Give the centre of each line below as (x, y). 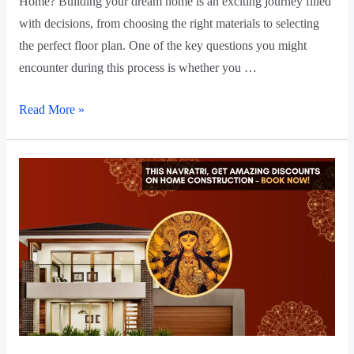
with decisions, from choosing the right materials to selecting (169, 23)
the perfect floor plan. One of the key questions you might (162, 45)
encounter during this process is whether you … (137, 67)
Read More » (51, 109)
